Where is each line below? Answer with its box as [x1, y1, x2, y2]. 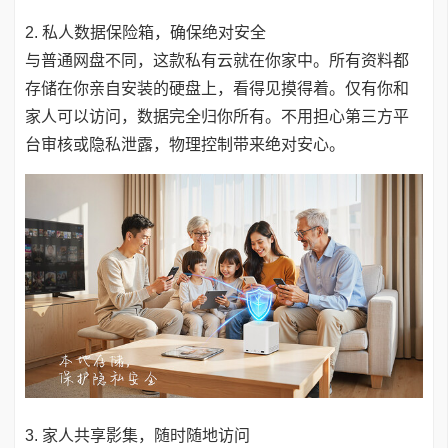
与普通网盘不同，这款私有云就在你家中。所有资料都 [25, 51, 409, 69]
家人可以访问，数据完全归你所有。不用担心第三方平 [25, 107, 409, 125]
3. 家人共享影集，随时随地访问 [25, 426, 250, 444]
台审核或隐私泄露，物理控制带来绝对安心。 [25, 135, 345, 153]
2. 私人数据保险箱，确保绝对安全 [25, 23, 266, 41]
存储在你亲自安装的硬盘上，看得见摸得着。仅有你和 [25, 79, 409, 97]
